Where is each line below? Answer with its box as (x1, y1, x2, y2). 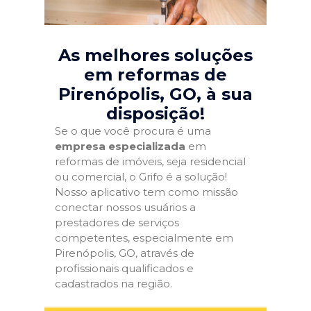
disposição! (106, 103, 205, 124)
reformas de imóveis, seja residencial (55, 155, 246, 168)
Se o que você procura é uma (55, 124, 211, 137)
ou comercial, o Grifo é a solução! (55, 170, 227, 183)
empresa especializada (55, 140, 185, 153)
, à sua (196, 84, 253, 104)
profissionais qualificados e (55, 262, 194, 275)
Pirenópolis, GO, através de (55, 246, 194, 260)
